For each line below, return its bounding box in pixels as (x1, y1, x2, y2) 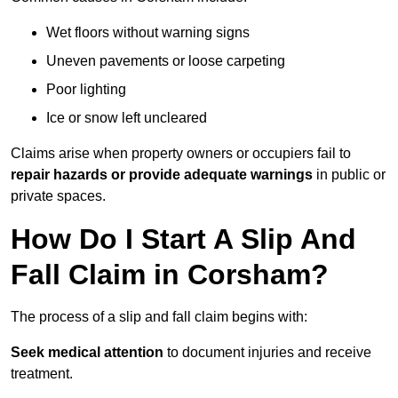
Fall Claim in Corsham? (11, 259, 329, 291)
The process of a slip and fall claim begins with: (11, 309, 307, 325)
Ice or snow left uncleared (46, 110, 207, 126)
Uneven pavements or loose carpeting (46, 53, 285, 69)
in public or (313, 167, 386, 183)
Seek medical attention (11, 345, 163, 361)
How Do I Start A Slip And (11, 223, 356, 256)
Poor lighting (46, 82, 126, 98)
